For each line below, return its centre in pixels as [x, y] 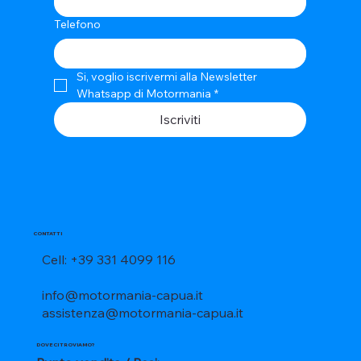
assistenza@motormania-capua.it [143, 312]
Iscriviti [180, 119]
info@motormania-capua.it [123, 295]
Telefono [77, 24]
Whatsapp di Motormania [143, 93]
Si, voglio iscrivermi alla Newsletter [166, 76]
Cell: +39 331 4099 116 [109, 259]
